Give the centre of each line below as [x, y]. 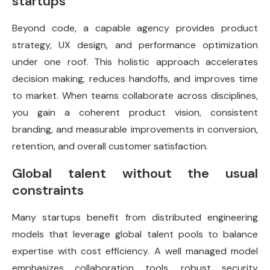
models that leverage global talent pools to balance [135, 234]
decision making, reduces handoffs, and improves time [135, 79]
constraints [48, 190]
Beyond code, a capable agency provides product [135, 28]
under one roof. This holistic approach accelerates [135, 62]
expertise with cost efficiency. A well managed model [135, 251]
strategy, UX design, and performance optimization [135, 45]
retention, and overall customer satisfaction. [110, 146]
